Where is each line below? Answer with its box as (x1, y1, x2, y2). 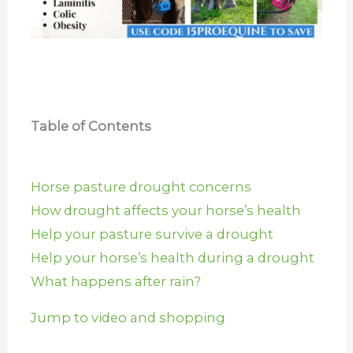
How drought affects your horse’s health (30, 202, 301, 218)
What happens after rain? (30, 273, 201, 289)
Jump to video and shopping (30, 310, 229, 326)
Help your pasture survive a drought (30, 225, 273, 242)
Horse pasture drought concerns (30, 178, 251, 195)
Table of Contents (30, 118, 151, 135)
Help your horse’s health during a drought (30, 249, 314, 266)
